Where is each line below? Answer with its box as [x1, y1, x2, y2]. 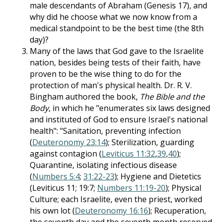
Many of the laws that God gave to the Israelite [30, 46, 204, 56]
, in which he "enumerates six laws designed [49, 103, 210, 113]
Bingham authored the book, [30, 91, 140, 102]
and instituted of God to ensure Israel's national [30, 114, 208, 125]
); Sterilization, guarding [106, 137, 194, 148]
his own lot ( [30, 205, 75, 216]
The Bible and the [140, 91, 205, 102]
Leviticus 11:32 [102, 148, 155, 159]
